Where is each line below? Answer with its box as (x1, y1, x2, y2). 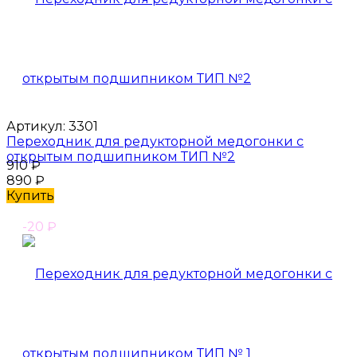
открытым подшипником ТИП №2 (6, 148, 235, 164)
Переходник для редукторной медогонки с (6, 133, 304, 149)
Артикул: (6, 118, 65, 134)
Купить (6, 187, 54, 203)
